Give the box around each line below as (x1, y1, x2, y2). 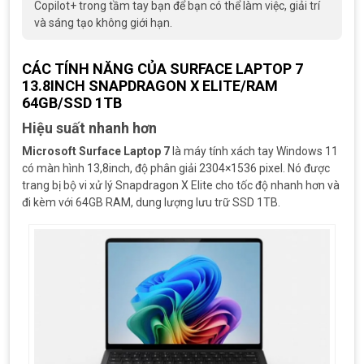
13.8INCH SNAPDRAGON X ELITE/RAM (22, 76, 278, 94)
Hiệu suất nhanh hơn (22, 119, 157, 136)
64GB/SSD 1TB (22, 93, 122, 111)
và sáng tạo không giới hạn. (34, 15, 172, 29)
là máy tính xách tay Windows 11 (170, 144, 338, 158)
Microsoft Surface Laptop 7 (22, 144, 170, 158)
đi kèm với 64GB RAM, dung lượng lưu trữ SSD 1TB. (22, 195, 280, 209)
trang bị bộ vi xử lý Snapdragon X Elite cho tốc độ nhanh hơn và (22, 178, 340, 192)
